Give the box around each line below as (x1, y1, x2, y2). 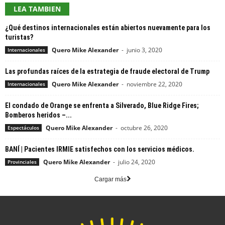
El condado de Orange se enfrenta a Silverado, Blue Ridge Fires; (5, 101, 199, 109)
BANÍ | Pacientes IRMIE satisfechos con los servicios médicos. (5, 145, 194, 153)
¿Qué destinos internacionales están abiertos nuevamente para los (5, 24, 210, 32)
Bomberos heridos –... (5, 111, 72, 119)
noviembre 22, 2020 (127, 80, 182, 88)
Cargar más (94, 176, 127, 183)
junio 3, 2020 (127, 46, 162, 54)
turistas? (5, 33, 33, 41)
